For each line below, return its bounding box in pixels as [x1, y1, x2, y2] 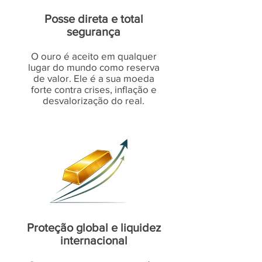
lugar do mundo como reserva [27, 61, 160, 73]
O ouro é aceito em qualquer [30, 50, 157, 61]
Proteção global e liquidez [26, 221, 161, 234]
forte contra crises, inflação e [30, 84, 157, 95]
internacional [60, 234, 127, 247]
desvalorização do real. [43, 95, 144, 106]
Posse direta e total [44, 12, 143, 25]
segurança [67, 25, 120, 38]
